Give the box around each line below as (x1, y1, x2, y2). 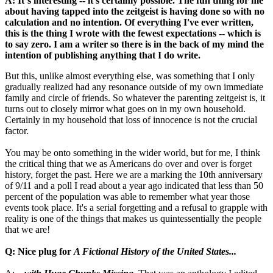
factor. (5, 126, 29, 136)
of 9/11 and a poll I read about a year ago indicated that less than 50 (5, 180, 263, 191)
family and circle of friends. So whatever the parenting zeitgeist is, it (5, 93, 265, 104)
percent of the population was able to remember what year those (5, 191, 250, 202)
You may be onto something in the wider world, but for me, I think (5, 147, 260, 158)
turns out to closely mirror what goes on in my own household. (5, 104, 246, 115)
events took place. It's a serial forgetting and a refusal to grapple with (5, 202, 268, 213)
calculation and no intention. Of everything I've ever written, (5, 17, 253, 28)
